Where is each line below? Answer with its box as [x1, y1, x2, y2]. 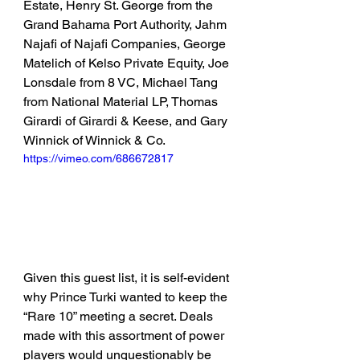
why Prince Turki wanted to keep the [23, 289, 231, 305]
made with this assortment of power [23, 328, 227, 344]
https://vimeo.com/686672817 [23, 152, 174, 166]
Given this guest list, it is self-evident [23, 270, 232, 286]
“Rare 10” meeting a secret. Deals [23, 309, 216, 325]
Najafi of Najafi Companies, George [23, 36, 229, 52]
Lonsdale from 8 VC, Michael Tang [23, 75, 221, 91]
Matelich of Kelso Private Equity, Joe [23, 55, 232, 72]
